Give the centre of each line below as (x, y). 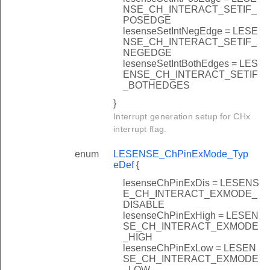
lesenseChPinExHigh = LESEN (191, 215)
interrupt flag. (140, 129)
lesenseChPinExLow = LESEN (190, 248)
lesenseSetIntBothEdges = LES (190, 63)
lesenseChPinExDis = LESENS (191, 183)
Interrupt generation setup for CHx (182, 116)
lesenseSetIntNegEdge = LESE (190, 31)
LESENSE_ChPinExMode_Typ (181, 154)
